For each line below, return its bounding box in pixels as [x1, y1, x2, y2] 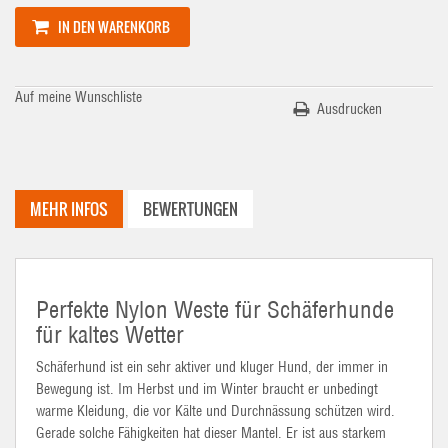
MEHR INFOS [30, 197, 108, 221]
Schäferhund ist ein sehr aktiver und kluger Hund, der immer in [36, 358, 388, 376]
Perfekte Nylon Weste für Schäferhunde [36, 295, 394, 324]
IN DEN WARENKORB [58, 16, 170, 37]
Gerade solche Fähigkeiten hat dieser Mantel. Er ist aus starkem [36, 424, 386, 442]
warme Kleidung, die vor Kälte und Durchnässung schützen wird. [36, 402, 395, 420]
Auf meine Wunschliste [15, 88, 142, 106]
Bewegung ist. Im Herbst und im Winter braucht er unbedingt [36, 380, 378, 398]
